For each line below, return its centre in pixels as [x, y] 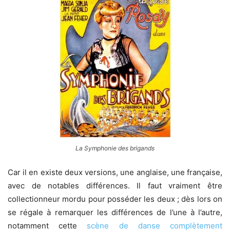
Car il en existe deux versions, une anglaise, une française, [115, 172]
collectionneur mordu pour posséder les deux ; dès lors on [115, 199]
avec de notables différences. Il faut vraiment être [115, 185]
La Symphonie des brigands [115, 148]
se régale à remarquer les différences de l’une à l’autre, [115, 212]
